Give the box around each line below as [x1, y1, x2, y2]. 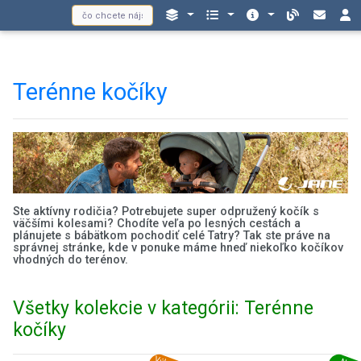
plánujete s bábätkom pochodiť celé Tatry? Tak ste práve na [13, 229, 330, 243]
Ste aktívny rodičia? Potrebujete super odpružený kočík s [13, 205, 319, 219]
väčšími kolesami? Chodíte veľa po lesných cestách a [13, 217, 301, 231]
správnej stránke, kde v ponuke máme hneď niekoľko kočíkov [13, 241, 343, 255]
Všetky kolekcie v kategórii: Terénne [13, 297, 313, 320]
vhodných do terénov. [13, 253, 128, 268]
